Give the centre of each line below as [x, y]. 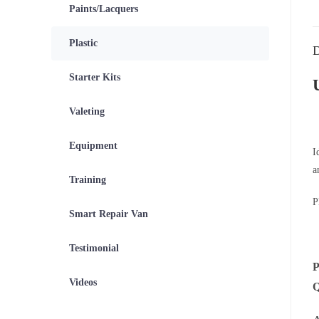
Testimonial [94, 248]
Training [88, 180]
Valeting [87, 111]
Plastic [83, 43]
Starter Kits [95, 77]
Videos [83, 282]
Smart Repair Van [109, 214]
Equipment [93, 146]
